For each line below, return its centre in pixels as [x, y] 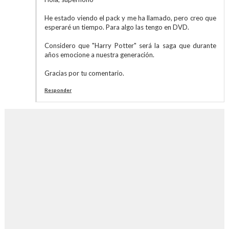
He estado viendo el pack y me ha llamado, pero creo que [130, 18]
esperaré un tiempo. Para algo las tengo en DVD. [117, 27]
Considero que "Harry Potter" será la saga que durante [130, 45]
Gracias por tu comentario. [84, 73]
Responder [58, 90]
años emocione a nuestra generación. [99, 55]
